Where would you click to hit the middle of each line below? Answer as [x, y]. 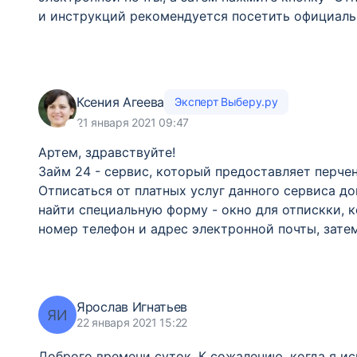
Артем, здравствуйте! [107, 152]
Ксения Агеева [121, 102]
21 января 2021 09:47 [133, 122]
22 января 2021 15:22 [132, 322]
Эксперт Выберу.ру [226, 102]
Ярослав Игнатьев [132, 307]
